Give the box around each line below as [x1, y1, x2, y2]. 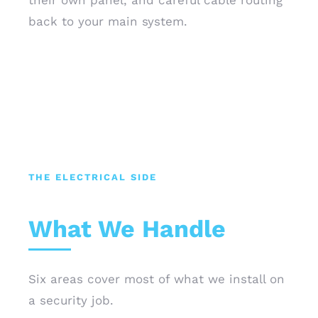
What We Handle [28, 214, 226, 243]
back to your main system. [28, 14, 187, 28]
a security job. [28, 293, 114, 307]
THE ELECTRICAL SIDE [28, 172, 157, 182]
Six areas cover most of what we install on [28, 272, 285, 286]
